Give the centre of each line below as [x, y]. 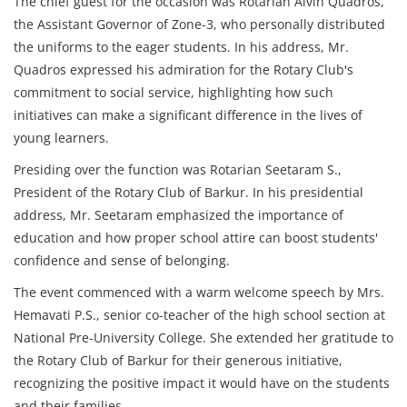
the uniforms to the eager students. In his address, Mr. [181, 47]
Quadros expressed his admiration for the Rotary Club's [184, 69]
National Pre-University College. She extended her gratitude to [203, 338]
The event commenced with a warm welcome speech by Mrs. [199, 292]
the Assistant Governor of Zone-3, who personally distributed [199, 24]
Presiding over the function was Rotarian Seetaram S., [178, 169]
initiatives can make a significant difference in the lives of [188, 115]
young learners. [61, 138]
